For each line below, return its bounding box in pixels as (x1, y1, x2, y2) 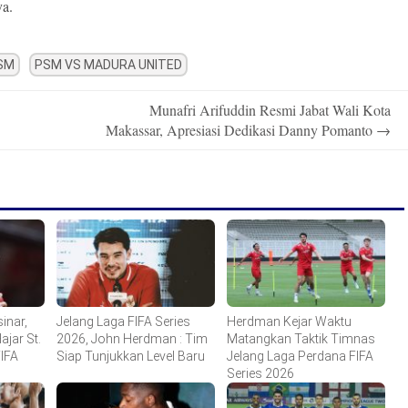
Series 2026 (226, 366, 294, 382)
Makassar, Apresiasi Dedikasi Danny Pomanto (106, 119, 377, 139)
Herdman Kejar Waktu (226, 314, 352, 330)
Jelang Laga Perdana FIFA (226, 349, 373, 364)
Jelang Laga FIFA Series (56, 314, 190, 330)
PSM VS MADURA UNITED (35, 56, 182, 72)
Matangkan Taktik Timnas (226, 331, 375, 347)
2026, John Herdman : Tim (56, 331, 208, 347)
